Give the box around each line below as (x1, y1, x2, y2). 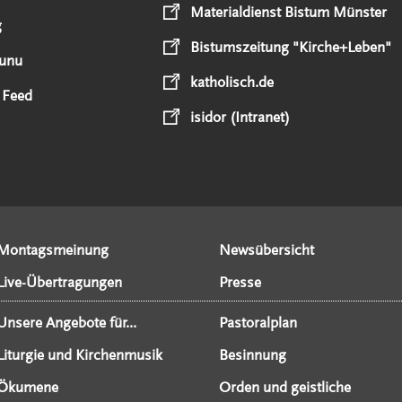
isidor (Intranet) (190, 109, 290, 126)
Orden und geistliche (218, 379, 351, 397)
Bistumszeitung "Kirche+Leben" (190, 39, 391, 56)
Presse (218, 274, 261, 292)
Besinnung (218, 346, 286, 364)
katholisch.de (190, 74, 274, 91)
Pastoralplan (218, 314, 297, 332)
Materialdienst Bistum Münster (190, 4, 387, 21)
